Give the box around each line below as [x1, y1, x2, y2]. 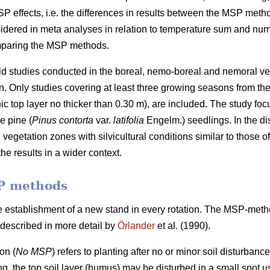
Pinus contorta [32, 115, 93, 126]
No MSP [16, 246, 52, 257]
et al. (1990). [155, 221, 210, 231]
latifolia [113, 115, 144, 126]
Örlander [118, 221, 155, 231]
